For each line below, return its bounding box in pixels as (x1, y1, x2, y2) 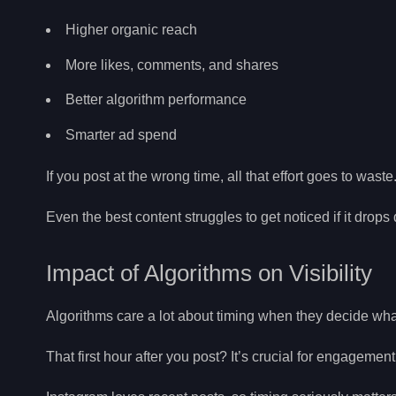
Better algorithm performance (65, 92, 247, 108)
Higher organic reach (65, 21, 197, 37)
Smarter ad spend (65, 126, 177, 142)
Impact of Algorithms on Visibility (46, 261, 372, 286)
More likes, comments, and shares (65, 57, 278, 72)
